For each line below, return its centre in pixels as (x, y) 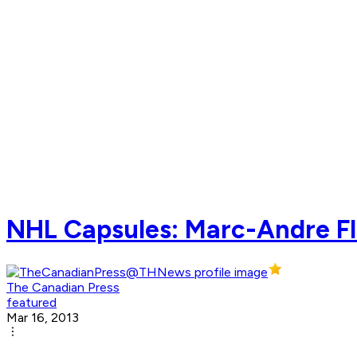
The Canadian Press (63, 288)
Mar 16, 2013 (43, 318)
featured (31, 303)
